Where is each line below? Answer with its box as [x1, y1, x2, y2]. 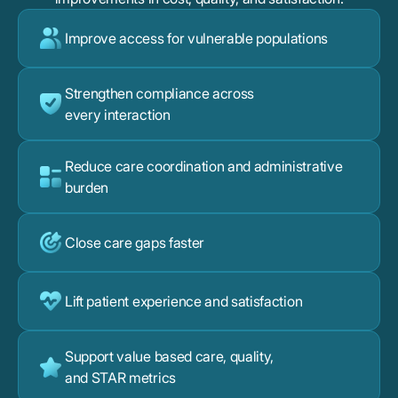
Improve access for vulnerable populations [65, 29, 328, 48]
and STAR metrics [65, 369, 176, 387]
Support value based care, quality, [65, 347, 275, 366]
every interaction [65, 106, 171, 124]
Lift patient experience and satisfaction [65, 292, 303, 311]
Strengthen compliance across [65, 84, 255, 103]
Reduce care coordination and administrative [65, 157, 343, 176]
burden [65, 179, 109, 197]
